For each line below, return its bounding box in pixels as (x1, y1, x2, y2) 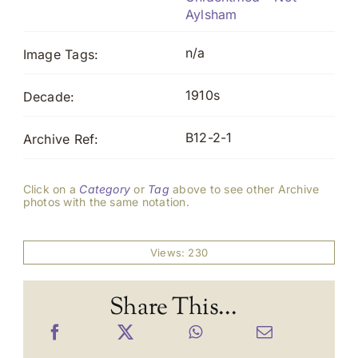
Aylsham (185, 6, 237, 22)
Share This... (109, 290, 237, 325)
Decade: (22, 88, 75, 105)
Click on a (22, 181, 80, 196)
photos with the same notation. (22, 194, 189, 209)
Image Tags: (22, 46, 99, 62)
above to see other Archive (169, 181, 320, 196)
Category (79, 181, 131, 196)
